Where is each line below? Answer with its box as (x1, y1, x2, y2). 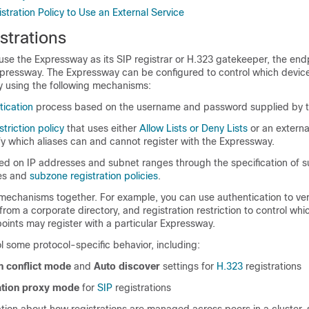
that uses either (64, 123, 139, 134)
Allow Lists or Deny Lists (139, 123, 248, 134)
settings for (160, 261, 217, 272)
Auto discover (94, 261, 160, 272)
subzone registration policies (30, 170, 158, 181)
